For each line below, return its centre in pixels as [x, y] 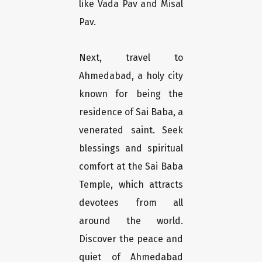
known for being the [131, 94]
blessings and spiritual [131, 149]
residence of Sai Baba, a [131, 112]
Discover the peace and [131, 239]
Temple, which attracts [131, 185]
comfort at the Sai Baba [131, 167]
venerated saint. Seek [131, 130]
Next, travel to [131, 58]
